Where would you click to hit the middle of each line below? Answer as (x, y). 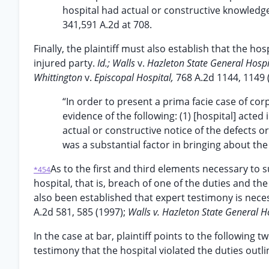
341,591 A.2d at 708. (107, 25)
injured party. (65, 63)
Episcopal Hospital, (135, 77)
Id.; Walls (117, 63)
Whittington (59, 77)
